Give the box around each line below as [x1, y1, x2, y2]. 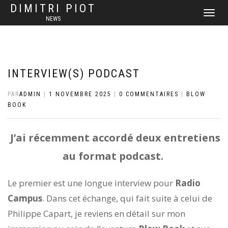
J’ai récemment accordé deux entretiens [8, 131, 220, 145]
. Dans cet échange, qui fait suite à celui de [42, 192, 212, 204]
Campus [8, 192, 42, 204]
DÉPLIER [203, 10, 223, 17]
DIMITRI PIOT [10, 2, 96, 15]
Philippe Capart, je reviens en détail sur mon [8, 208, 185, 219]
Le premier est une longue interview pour [8, 177, 175, 189]
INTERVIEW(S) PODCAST [8, 67, 140, 80]
